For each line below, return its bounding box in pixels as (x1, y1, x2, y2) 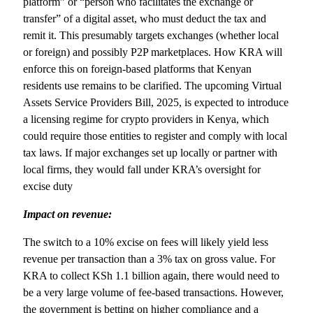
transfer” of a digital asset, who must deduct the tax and (23, 12, 267, 24)
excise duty (23, 180, 73, 192)
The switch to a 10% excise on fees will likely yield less (23, 235, 269, 248)
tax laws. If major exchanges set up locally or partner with (23, 146, 278, 159)
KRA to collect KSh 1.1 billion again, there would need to (23, 269, 280, 282)
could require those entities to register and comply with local (23, 129, 288, 142)
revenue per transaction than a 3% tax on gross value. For (23, 252, 276, 265)
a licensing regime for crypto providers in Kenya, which (23, 112, 270, 125)
